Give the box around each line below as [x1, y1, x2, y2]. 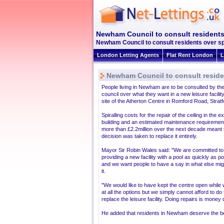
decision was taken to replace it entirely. [101, 133, 197, 139]
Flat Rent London [166, 52, 213, 58]
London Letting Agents [97, 52, 159, 58]
